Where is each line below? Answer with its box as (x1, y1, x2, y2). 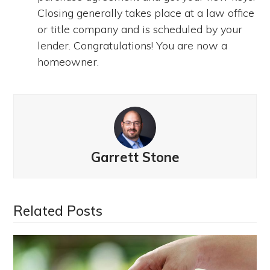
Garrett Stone (90, 148, 180, 166)
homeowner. (37, 54, 99, 69)
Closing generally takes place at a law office (37, 5, 255, 20)
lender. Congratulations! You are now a (37, 38, 228, 52)
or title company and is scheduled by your (37, 22, 243, 36)
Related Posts (13, 202, 103, 219)
